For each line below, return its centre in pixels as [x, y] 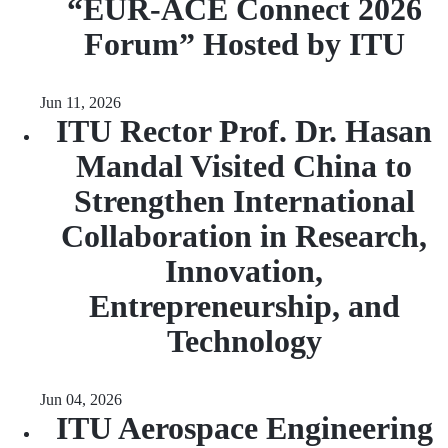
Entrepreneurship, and [244, 306]
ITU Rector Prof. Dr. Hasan [244, 131]
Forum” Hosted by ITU [244, 44]
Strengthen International [244, 201]
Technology [244, 341]
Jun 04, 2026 [81, 399]
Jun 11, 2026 [80, 102]
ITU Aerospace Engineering [244, 428]
